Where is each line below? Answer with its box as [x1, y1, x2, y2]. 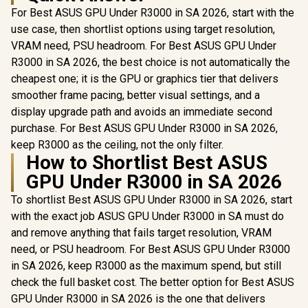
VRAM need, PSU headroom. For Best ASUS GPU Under [11, 39, 276, 52]
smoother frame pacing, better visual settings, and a [11, 89, 260, 102]
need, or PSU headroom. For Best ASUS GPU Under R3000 [11, 243, 290, 256]
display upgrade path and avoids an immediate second [11, 105, 272, 118]
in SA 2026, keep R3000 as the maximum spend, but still [11, 259, 281, 272]
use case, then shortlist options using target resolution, [11, 23, 275, 36]
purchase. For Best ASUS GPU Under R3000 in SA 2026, [11, 122, 278, 135]
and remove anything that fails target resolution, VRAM [11, 226, 272, 239]
